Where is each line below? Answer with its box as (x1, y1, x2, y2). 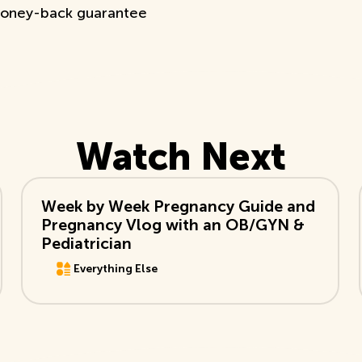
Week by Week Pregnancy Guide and (41, 196, 316, 216)
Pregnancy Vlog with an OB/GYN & (41, 215, 305, 234)
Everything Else (73, 261, 158, 276)
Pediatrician (41, 234, 133, 253)
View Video (28, 187, 104, 205)
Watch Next (76, 133, 286, 179)
